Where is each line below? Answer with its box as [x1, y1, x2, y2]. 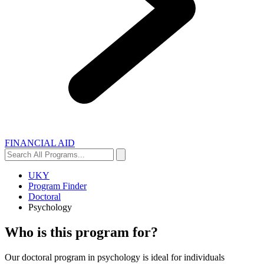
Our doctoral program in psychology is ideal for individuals [5, 252, 225, 262]
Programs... [4, 169, 47, 180]
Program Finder [28, 181, 87, 192]
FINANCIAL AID [5, 138, 75, 148]
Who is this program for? [5, 225, 158, 240]
